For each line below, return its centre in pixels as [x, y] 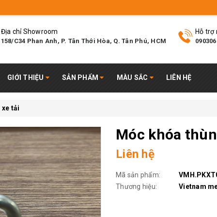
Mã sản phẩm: [138, 175]
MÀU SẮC [133, 77]
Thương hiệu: [136, 186]
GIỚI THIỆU [26, 77]
